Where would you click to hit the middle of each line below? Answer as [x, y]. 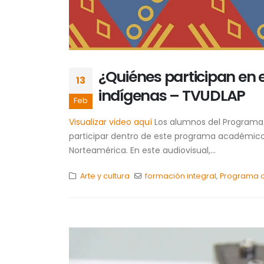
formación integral [181, 176]
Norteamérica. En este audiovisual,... [142, 151]
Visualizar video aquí [110, 122]
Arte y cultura [105, 176]
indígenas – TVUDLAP [172, 96]
